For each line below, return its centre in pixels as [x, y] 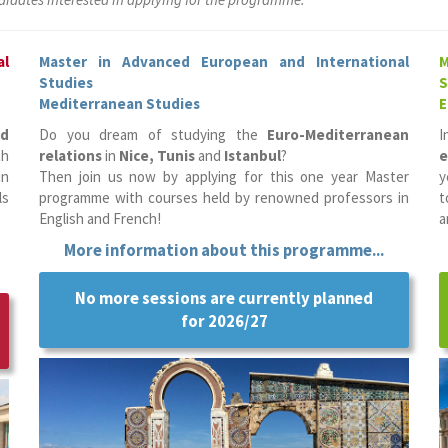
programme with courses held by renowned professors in [224, 197]
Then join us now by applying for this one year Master [224, 176]
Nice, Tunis [157, 155]
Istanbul [252, 155]
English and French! [100, 218]
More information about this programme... [224, 250]
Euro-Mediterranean [338, 134]
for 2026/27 [224, 321]
